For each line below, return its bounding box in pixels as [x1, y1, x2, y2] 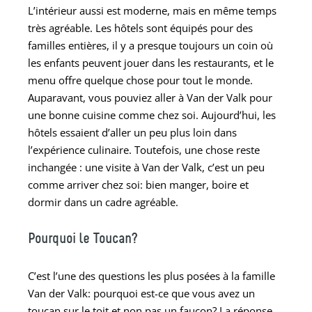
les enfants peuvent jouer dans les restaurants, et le [28, 55, 274, 70]
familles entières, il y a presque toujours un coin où [28, 38, 273, 52]
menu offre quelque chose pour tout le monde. [28, 72, 253, 87]
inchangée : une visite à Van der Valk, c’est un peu [28, 159, 265, 174]
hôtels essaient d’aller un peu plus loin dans [28, 125, 237, 139]
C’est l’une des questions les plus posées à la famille [28, 268, 275, 283]
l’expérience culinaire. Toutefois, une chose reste [28, 142, 260, 157]
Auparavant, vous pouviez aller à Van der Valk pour [28, 90, 272, 104]
